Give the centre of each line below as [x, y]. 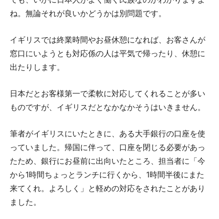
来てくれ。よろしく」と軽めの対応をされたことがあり [108, 188]
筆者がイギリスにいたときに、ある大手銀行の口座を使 [108, 134]
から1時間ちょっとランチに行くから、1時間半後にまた [107, 175]
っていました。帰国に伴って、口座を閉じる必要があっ [108, 147]
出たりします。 [37, 67]
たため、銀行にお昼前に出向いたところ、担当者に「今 [108, 161]
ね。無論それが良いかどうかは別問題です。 [88, 13]
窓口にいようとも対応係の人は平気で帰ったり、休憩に [108, 54]
